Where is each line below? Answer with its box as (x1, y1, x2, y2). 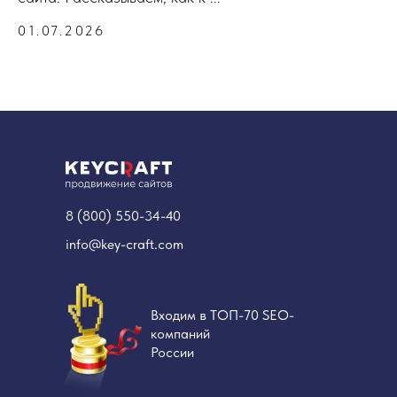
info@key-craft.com (66, 235, 183, 253)
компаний (151, 324, 210, 342)
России (151, 343, 194, 361)
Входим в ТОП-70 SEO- (151, 306, 294, 323)
